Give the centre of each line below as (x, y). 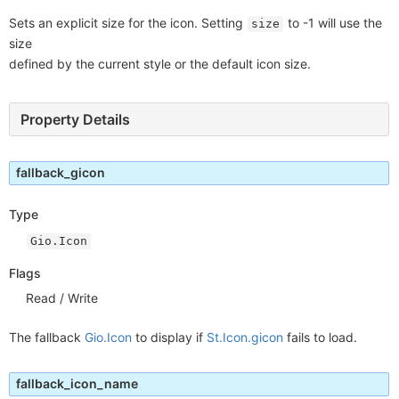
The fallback (47, 337)
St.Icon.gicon (245, 337)
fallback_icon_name (77, 383)
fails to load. (320, 337)
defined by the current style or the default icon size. (160, 64)
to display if (169, 337)
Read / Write (62, 297)
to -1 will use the (333, 23)
